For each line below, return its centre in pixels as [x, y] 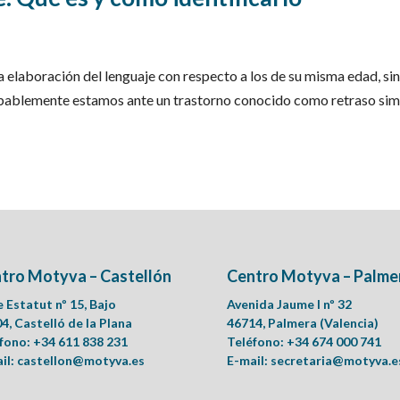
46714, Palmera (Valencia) [302, 323]
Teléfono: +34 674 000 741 [304, 342]
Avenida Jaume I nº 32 [289, 304]
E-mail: [248, 361]
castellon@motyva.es [80, 361]
